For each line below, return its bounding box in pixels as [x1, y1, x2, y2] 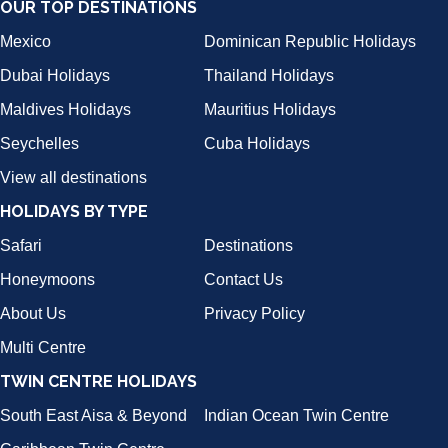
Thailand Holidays [204, 67, 334, 85]
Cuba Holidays [204, 135, 310, 153]
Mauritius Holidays [204, 101, 336, 119]
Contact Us [204, 271, 283, 289]
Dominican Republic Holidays [204, 33, 416, 51]
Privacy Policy [204, 305, 305, 323]
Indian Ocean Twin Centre [204, 407, 389, 425]
